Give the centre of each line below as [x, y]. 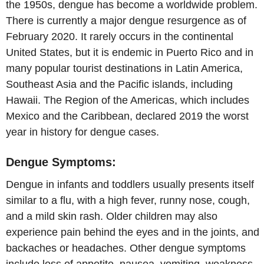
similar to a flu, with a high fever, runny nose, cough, [128, 200]
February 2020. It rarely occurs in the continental [120, 37]
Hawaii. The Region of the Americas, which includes [128, 100]
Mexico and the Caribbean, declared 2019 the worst [127, 116]
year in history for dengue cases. [82, 132]
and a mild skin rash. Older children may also [112, 216]
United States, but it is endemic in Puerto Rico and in [130, 53]
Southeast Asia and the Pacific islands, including [119, 85]
